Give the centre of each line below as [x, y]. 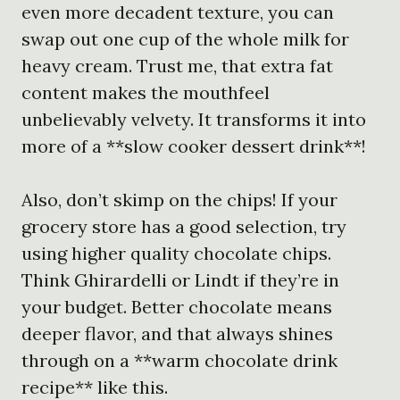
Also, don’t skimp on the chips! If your [179, 199]
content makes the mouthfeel [146, 92]
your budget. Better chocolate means [177, 306]
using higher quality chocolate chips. [176, 253]
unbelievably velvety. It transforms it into [194, 119]
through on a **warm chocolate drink [179, 360]
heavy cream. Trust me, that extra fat [177, 65]
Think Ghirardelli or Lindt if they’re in [180, 279]
